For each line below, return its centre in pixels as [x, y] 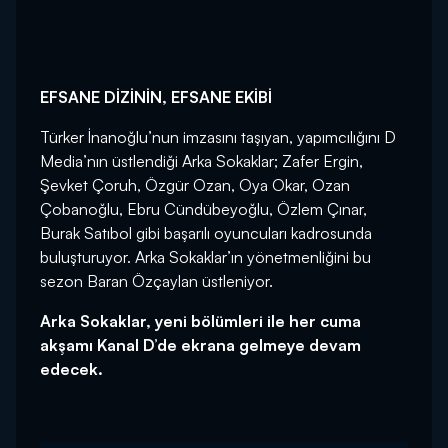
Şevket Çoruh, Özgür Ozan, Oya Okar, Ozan [195, 184]
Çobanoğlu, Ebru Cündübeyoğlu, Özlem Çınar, [203, 208]
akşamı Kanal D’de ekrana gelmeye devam [200, 344]
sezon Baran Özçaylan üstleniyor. [156, 280]
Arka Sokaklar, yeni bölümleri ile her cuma [200, 320]
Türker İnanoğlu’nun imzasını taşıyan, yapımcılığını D [218, 136]
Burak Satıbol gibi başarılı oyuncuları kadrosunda [206, 232]
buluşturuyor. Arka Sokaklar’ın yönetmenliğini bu [205, 256]
